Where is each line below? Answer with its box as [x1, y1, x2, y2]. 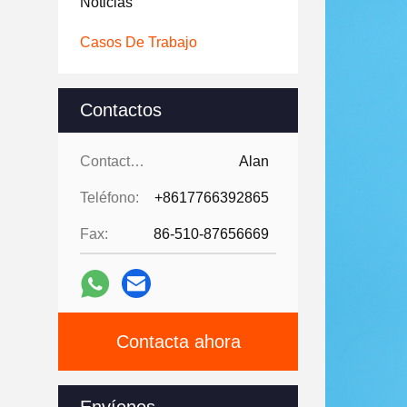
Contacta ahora [115, 332, 241, 352]
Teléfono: [80, 190, 139, 205]
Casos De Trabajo [80, 35, 197, 50]
